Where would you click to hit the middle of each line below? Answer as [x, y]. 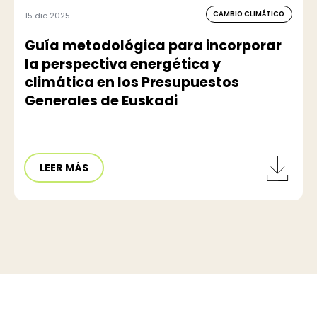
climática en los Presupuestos [132, 82]
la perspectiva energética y [123, 64]
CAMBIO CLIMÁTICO [249, 13]
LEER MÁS [64, 168]
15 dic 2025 [47, 15]
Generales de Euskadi [101, 100]
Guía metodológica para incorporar [153, 45]
